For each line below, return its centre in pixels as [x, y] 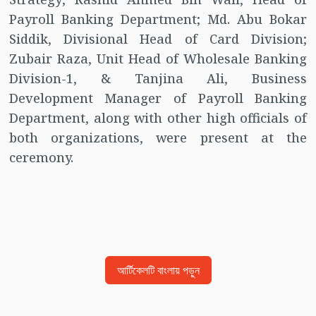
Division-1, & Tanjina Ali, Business [158, 79]
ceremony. [41, 158]
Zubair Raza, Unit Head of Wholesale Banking [158, 59]
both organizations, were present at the [158, 138]
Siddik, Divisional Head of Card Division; [158, 39]
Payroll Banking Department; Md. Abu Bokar [158, 19]
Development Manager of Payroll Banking [158, 98]
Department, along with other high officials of [158, 118]
